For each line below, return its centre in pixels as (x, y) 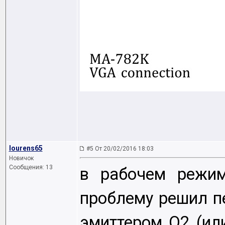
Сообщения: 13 (31, 167)
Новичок (21, 158)
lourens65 (26, 148)
